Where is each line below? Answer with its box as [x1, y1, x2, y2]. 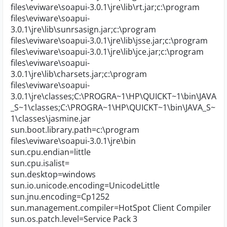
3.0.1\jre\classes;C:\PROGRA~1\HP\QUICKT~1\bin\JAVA [11, 91, 216, 102]
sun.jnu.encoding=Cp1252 [11, 191, 109, 202]
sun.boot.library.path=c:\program [11, 124, 139, 135]
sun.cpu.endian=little [11, 146, 91, 158]
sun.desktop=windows [11, 169, 96, 180]
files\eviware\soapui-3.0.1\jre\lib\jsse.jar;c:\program [11, 35, 208, 46]
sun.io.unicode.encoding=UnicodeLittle [11, 180, 160, 191]
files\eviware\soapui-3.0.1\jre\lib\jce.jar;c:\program [11, 46, 204, 57]
